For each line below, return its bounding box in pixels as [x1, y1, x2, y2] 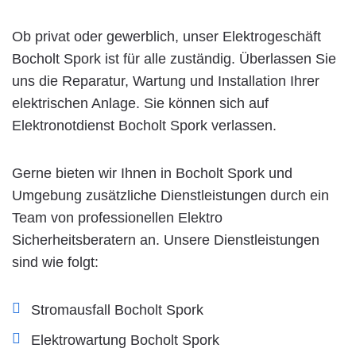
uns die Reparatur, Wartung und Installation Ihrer [12, 72, 319, 89]
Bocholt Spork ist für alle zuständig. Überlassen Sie [12, 50, 336, 67]
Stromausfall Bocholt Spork [31, 301, 203, 318]
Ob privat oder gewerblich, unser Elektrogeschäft [12, 28, 321, 44]
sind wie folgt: [12, 253, 99, 270]
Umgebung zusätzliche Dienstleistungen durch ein [12, 187, 329, 203]
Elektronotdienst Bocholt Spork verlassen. [12, 117, 277, 133]
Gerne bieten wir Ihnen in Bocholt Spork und [12, 164, 292, 181]
